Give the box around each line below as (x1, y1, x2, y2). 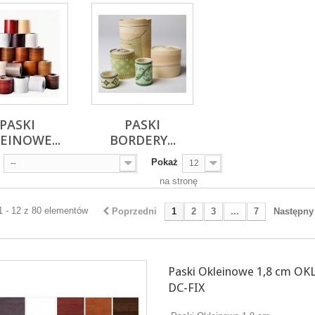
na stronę (160, 176, 198, 186)
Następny (273, 206, 314, 217)
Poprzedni (111, 206, 157, 217)
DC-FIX (167, 281, 205, 295)
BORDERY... (109, 131, 176, 148)
